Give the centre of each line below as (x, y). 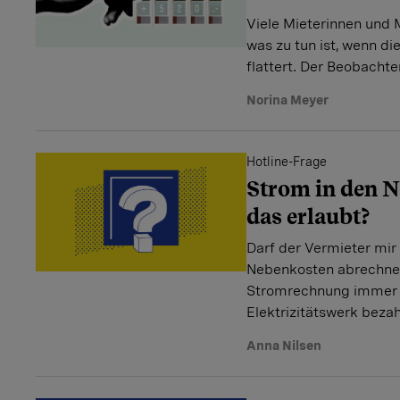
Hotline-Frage (287, 162)
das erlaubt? (308, 217)
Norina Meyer (287, 100)
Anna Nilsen (284, 346)
